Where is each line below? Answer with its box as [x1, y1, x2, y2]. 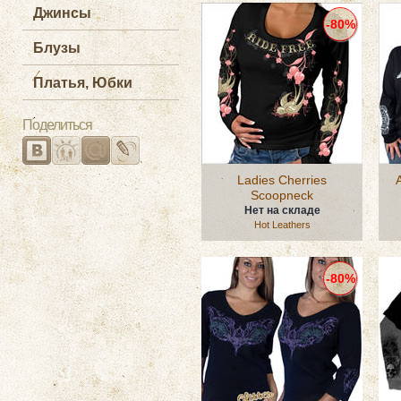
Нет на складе [243, 204, 320, 217]
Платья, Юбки [33, 75, 132, 90]
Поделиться [22, 117, 92, 132]
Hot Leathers [253, 219, 311, 230]
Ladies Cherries [237, 173, 327, 187]
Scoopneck [251, 188, 313, 202]
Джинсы [33, 5, 91, 21]
